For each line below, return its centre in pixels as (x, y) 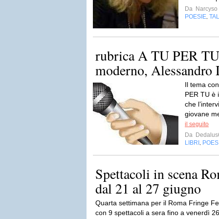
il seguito (197, 124)
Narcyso (206, 9)
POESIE (196, 17)
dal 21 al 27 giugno (148, 188)
